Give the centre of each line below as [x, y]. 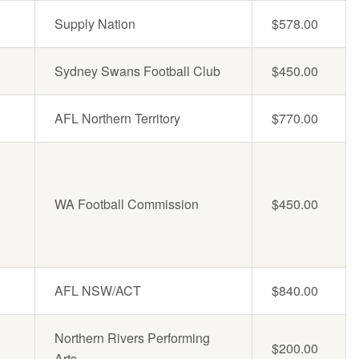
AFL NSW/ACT [98, 291]
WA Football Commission [127, 204]
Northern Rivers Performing [132, 338]
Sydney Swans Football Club [137, 71]
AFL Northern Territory [117, 119]
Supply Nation [95, 24]
